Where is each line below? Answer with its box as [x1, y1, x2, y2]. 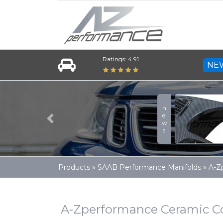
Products [58, 163, 90, 172]
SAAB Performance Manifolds [98, 163, 201, 172]
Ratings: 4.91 [103, 55, 139, 63]
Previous [49, 118, 85, 128]
